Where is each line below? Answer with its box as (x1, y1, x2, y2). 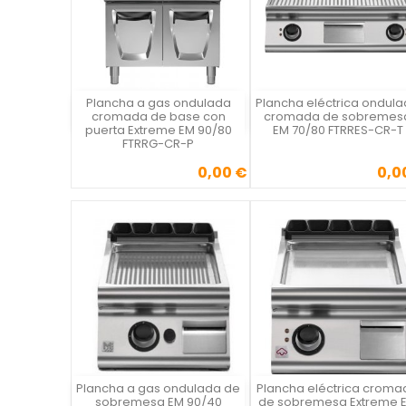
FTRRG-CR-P (122, 135, 194, 153)
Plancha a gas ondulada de (76, 380, 240, 398)
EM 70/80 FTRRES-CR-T (272, 121, 403, 140)
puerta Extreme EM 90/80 (84, 121, 232, 140)
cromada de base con (91, 108, 226, 126)
